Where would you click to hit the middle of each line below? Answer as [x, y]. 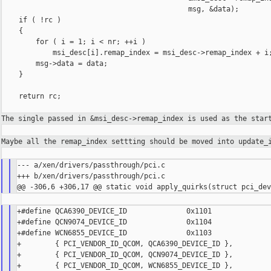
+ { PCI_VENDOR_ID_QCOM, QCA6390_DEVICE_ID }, [125, 244]
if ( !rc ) [31, 20]
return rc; [31, 96]
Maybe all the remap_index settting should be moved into [120, 142]
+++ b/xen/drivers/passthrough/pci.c [91, 176]
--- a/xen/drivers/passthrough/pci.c [91, 165]
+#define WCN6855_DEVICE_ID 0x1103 [115, 233]
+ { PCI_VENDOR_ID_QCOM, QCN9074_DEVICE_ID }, [125, 255]
